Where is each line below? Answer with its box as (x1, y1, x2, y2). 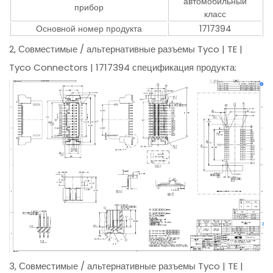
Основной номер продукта (36, 23, 143, 35)
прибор (74, 1, 104, 14)
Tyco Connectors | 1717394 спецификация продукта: (9, 61, 237, 74)
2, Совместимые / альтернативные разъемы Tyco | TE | (9, 43, 243, 56)
